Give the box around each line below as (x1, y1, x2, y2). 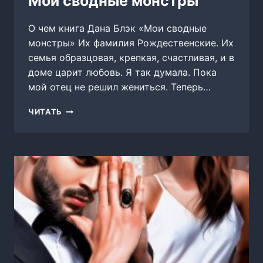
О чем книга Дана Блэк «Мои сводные (28, 22, 207, 35)
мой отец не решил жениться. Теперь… (28, 81, 211, 93)
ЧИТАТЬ (28, 107, 62, 117)
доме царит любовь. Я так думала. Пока (28, 66, 217, 79)
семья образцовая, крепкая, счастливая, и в (28, 52, 234, 64)
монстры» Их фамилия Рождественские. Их (28, 37, 234, 49)
